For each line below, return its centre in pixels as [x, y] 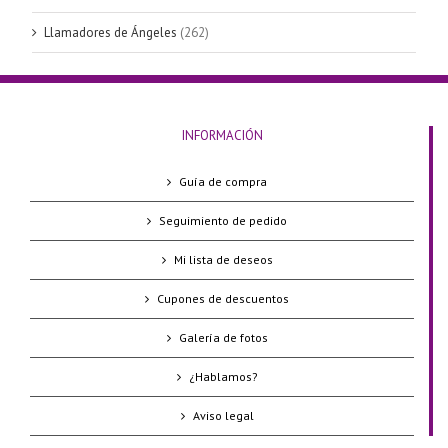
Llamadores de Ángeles [110, 33]
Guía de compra [223, 182]
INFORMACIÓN [222, 136]
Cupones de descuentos [223, 299]
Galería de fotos [223, 338]
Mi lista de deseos [223, 260]
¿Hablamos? [223, 377]
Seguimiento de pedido [223, 221]
